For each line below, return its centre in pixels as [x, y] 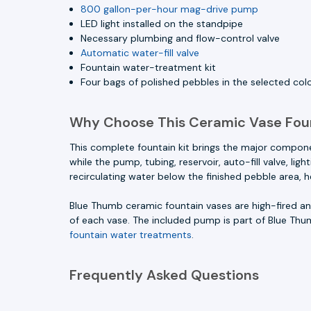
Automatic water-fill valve [140, 52]
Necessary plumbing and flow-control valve [180, 38]
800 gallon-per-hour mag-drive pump [170, 9]
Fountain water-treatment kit [149, 67]
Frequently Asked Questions [164, 275]
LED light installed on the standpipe [162, 23]
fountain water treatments [131, 234]
